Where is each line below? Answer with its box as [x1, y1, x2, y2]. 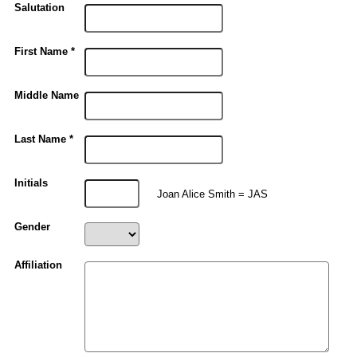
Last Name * [14, 134, 74, 146]
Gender [14, 222, 51, 233]
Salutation [14, 2, 65, 14]
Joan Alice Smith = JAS [150, 187, 268, 200]
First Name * [14, 46, 76, 58]
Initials [14, 178, 49, 190]
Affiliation [14, 260, 63, 272]
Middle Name [14, 90, 80, 102]
